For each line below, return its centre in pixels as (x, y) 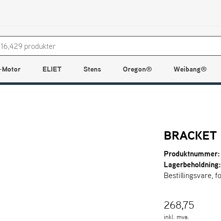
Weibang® (190, 69)
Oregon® (137, 69)
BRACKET (191, 135)
